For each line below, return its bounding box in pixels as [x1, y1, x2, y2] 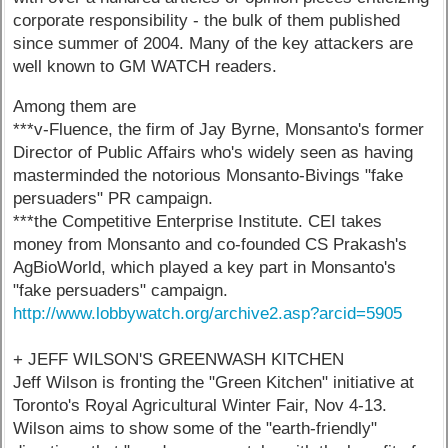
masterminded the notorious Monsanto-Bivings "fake [13, 165, 404, 185]
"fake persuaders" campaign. [13, 280, 229, 300]
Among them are [13, 96, 137, 116]
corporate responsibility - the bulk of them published [13, 10, 401, 30]
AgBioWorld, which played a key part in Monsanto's [13, 257, 397, 277]
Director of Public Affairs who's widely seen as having [13, 142, 414, 162]
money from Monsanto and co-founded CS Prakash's [13, 234, 408, 254]
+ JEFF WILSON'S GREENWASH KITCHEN [13, 349, 345, 369]
